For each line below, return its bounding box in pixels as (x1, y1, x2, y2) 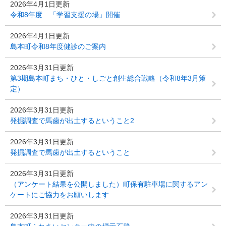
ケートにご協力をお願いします (10, 191, 109, 199)
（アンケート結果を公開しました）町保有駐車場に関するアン (10, 180, 208, 188)
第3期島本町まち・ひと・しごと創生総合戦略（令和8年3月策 (10, 74, 206, 82)
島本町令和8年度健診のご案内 (10, 42, 106, 50)
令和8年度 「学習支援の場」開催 (10, 11, 120, 19)
